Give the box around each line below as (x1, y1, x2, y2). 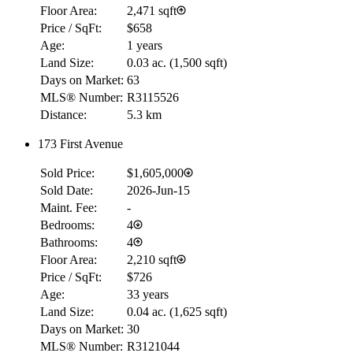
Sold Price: (40, 165, 95, 180)
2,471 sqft (127, 3, 176, 17)
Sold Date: (40, 183, 93, 197)
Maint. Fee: (40, 200, 97, 214)
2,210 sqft (127, 252, 176, 266)
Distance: (40, 107, 87, 121)
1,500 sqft (173, 55, 223, 69)
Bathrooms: (40, 235, 98, 249)
